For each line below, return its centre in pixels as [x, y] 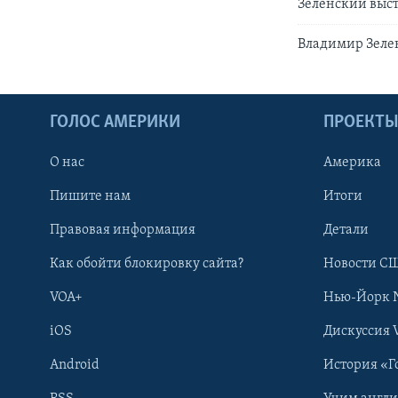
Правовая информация [123, 230]
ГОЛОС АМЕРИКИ [115, 122]
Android [75, 365]
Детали [346, 230]
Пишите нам [90, 196]
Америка [352, 162]
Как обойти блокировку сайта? [147, 263]
